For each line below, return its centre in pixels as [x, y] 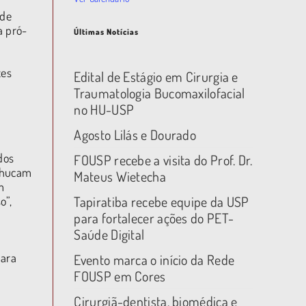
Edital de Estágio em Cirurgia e [156, 76]
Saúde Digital [109, 234]
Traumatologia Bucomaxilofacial [159, 93]
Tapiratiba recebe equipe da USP [162, 201]
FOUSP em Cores [120, 276]
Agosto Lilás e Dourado [135, 135]
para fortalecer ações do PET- [154, 218]
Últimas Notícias [107, 32]
